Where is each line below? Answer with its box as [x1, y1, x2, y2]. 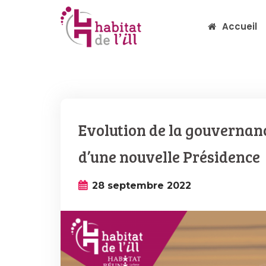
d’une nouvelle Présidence [78, 146, 260, 167]
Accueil [222, 20, 257, 33]
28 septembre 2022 [92, 180, 191, 192]
